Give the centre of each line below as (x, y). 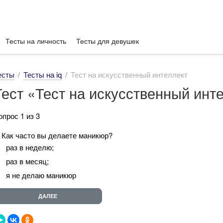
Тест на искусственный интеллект (129, 74)
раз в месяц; (27, 161)
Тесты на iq (43, 74)
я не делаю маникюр (41, 175)
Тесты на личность (36, 41)
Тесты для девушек (108, 41)
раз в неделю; (30, 147)
